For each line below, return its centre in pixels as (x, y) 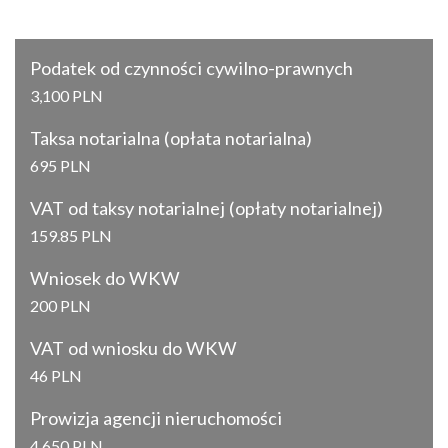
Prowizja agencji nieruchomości (156, 417)
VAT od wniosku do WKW (133, 347)
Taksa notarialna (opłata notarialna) (171, 137)
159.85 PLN (71, 235)
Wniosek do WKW (105, 277)
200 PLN (60, 305)
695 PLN (60, 165)
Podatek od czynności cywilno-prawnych (191, 67)
